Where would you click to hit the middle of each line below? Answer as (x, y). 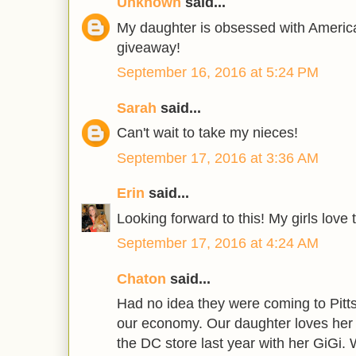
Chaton (141, 279)
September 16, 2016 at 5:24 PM (218, 73)
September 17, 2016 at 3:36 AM (218, 158)
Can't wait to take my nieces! (207, 133)
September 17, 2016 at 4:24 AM (218, 244)
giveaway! (149, 47)
